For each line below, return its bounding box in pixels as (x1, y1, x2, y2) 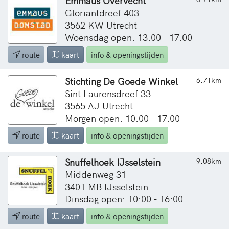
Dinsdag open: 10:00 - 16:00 (65, 192, 183, 205)
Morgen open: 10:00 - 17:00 (65, 111, 180, 124)
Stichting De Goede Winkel (65, 74, 178, 87)
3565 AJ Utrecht (65, 99, 133, 112)
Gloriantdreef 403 (65, 6, 139, 19)
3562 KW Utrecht (65, 18, 137, 31)
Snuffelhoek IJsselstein (65, 155, 161, 168)
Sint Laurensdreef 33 (65, 86, 151, 100)
